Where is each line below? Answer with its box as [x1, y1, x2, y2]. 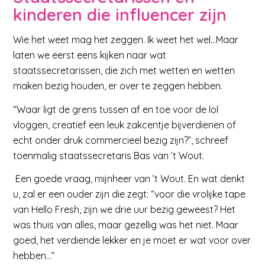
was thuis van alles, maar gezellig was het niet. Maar [13, 219, 239, 231]
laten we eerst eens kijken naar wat [13, 49, 167, 61]
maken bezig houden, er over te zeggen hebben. [13, 79, 223, 92]
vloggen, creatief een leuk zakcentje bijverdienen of [13, 118, 237, 131]
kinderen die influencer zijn [13, 4, 227, 25]
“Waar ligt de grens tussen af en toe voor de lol [13, 103, 219, 115]
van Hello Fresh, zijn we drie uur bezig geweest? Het [13, 203, 236, 216]
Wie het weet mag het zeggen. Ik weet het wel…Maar [13, 33, 239, 46]
